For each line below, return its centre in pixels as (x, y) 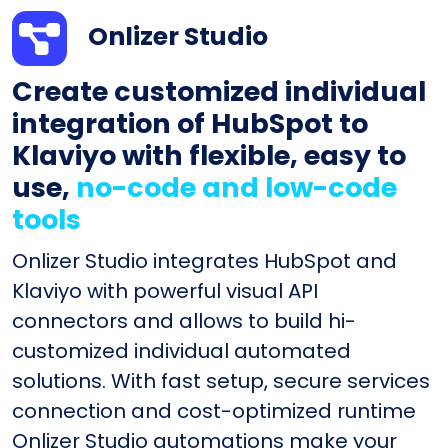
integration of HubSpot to (190, 123)
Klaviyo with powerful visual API (165, 290)
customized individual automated (181, 350)
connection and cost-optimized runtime (214, 410)
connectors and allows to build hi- (184, 320)
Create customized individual (219, 91)
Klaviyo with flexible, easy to (209, 155)
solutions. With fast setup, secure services (221, 380)
